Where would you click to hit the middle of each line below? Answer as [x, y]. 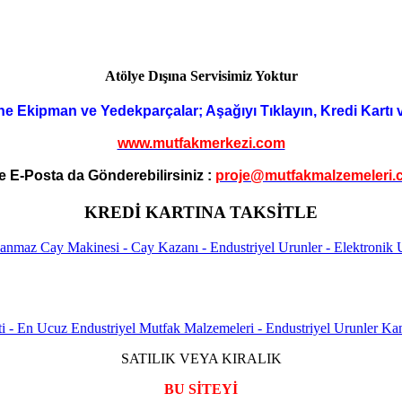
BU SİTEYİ [201, 389]
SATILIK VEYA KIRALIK [201, 358]
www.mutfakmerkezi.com [201, 143]
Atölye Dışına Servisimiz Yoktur [201, 75]
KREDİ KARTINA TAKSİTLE [201, 213]
